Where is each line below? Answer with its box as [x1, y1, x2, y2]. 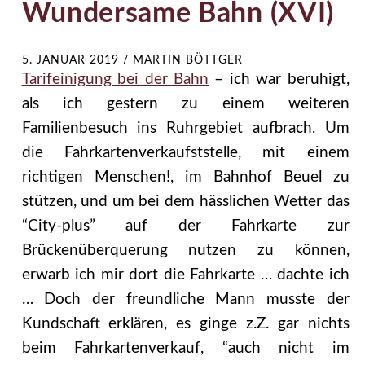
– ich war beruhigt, [209, 72, 350, 88]
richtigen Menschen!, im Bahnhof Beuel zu [21, 169, 350, 186]
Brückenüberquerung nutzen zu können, [21, 243, 350, 259]
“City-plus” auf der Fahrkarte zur [21, 218, 350, 235]
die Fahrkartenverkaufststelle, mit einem [21, 145, 350, 161]
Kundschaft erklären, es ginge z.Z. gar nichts [21, 316, 350, 332]
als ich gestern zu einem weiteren [21, 96, 350, 112]
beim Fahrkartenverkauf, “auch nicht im [21, 341, 350, 357]
